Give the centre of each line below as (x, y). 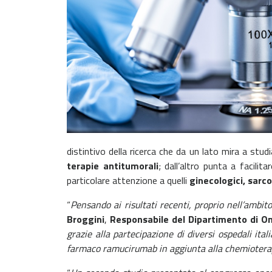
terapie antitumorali (113, 166)
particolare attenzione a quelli (128, 180)
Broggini (86, 219)
